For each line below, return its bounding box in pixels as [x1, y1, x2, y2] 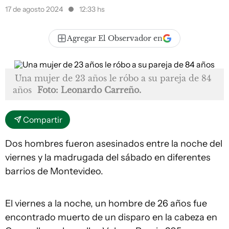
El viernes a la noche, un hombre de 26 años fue [5, 198, 207, 209]
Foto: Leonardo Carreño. [37, 85, 141, 95]
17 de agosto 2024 [5, 5, 64, 14]
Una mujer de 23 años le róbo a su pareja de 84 [15, 73, 211, 83]
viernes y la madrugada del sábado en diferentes [5, 152, 211, 163]
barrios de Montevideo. [5, 166, 103, 177]
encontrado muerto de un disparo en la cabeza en [5, 212, 217, 223]
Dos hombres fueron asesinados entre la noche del [5, 138, 222, 149]
